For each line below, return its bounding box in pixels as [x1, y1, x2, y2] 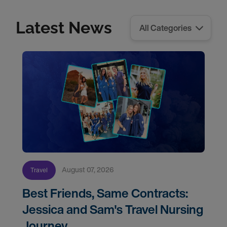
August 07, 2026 [67, 164, 114, 175]
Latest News [16, 18, 112, 37]
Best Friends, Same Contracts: [22, 184, 188, 202]
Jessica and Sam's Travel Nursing [22, 200, 203, 218]
